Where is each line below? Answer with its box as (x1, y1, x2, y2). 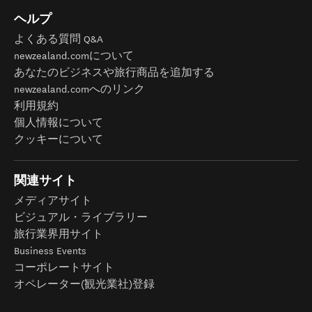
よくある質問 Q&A (14, 33, 103, 45)
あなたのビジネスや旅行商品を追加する (14, 66, 214, 79)
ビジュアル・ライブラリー (14, 211, 148, 224)
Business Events (14, 244, 86, 257)
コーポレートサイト (14, 261, 114, 274)
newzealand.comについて (14, 49, 134, 62)
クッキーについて (14, 133, 103, 146)
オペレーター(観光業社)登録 (14, 278, 155, 290)
